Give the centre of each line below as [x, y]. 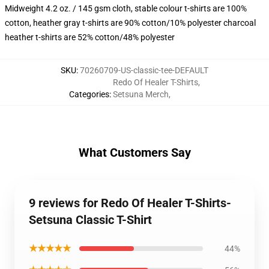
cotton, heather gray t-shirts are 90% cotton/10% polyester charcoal [130, 23]
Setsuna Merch [141, 94]
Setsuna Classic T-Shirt [90, 220]
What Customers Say [134, 153]
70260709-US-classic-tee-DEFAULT [144, 70]
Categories [89, 94]
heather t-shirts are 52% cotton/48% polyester [90, 37]
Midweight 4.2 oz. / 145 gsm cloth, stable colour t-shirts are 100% [126, 8]
